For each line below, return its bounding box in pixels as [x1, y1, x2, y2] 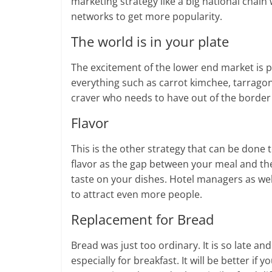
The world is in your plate [71, 32, 229, 51]
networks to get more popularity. [71, 10, 222, 24]
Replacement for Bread [71, 210, 214, 229]
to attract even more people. [71, 188, 202, 202]
